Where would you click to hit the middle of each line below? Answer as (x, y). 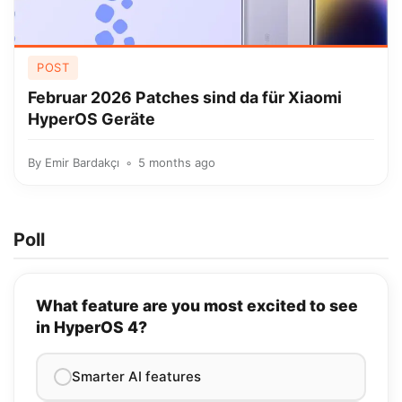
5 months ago (177, 162)
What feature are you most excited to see (197, 306)
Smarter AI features (136, 376)
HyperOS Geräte (92, 119)
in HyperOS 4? (92, 327)
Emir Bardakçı (82, 162)
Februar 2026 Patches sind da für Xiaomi (185, 97)
